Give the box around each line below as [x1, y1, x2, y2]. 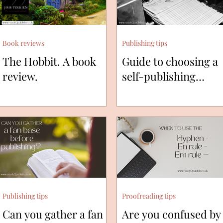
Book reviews [2, 38, 44, 48]
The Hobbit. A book [2, 54, 96, 69]
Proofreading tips [122, 191, 176, 201]
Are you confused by [122, 206, 221, 222]
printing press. [122, 84, 195, 99]
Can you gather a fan [2, 206, 103, 222]
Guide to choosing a [122, 54, 218, 69]
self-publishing [122, 69, 196, 84]
